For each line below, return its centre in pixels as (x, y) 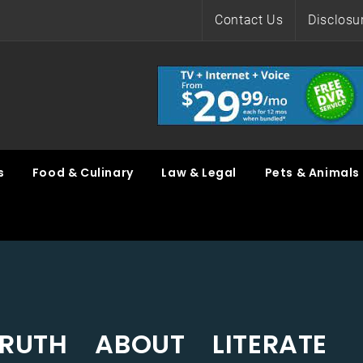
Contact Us (249, 20)
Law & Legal (199, 173)
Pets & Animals (312, 173)
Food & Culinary (83, 173)
